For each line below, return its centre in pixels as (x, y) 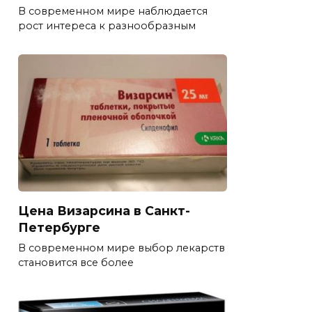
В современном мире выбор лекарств (122, 248)
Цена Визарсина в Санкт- (104, 211)
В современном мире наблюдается (113, 11)
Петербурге (59, 228)
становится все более (76, 263)
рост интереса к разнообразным (107, 26)
